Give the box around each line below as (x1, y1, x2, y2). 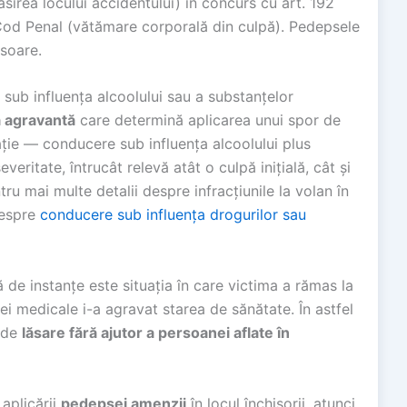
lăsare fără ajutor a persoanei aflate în (22, 323, 290, 342)
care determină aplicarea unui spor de (75, 111, 341, 130)
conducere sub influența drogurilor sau (40, 205, 306, 224)
